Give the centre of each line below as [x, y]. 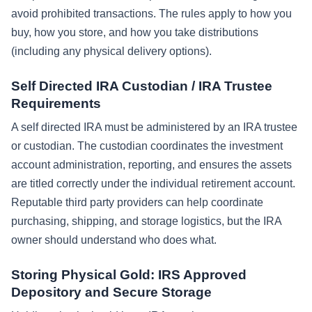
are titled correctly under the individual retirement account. [153, 184]
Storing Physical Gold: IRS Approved [129, 275]
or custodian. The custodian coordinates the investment [147, 146]
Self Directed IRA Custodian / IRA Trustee [142, 86]
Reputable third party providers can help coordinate [137, 203]
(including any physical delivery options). [111, 52]
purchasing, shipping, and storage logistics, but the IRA [146, 221]
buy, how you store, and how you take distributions [135, 33]
